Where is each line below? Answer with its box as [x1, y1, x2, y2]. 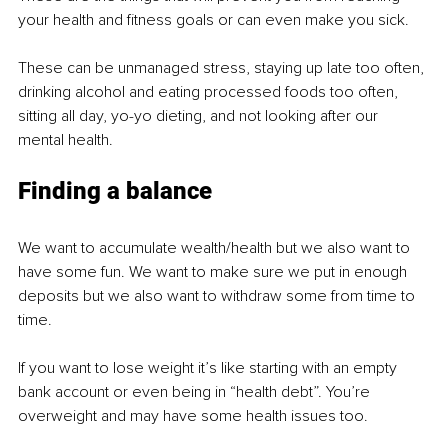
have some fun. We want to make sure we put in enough [18, 261, 411, 282]
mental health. [18, 129, 113, 150]
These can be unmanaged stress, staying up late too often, [18, 57, 428, 78]
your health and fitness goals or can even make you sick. [18, 9, 409, 30]
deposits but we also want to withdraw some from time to [18, 285, 419, 306]
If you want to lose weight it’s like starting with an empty [18, 357, 401, 378]
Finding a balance [18, 176, 212, 205]
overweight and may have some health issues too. [18, 405, 368, 426]
